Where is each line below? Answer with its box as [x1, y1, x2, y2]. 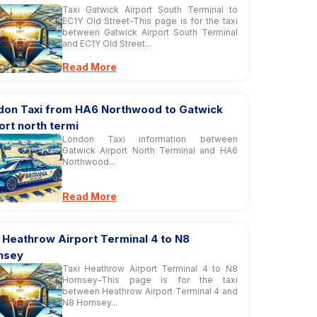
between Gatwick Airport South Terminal [62, 27, 238, 38]
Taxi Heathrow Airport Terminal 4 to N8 [62, 263, 238, 274]
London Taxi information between [62, 134, 238, 144]
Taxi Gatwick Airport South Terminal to [62, 4, 238, 15]
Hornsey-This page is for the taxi [62, 275, 238, 285]
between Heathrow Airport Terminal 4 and [62, 286, 238, 296]
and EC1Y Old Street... [62, 38, 151, 49]
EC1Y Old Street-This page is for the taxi [62, 16, 238, 26]
